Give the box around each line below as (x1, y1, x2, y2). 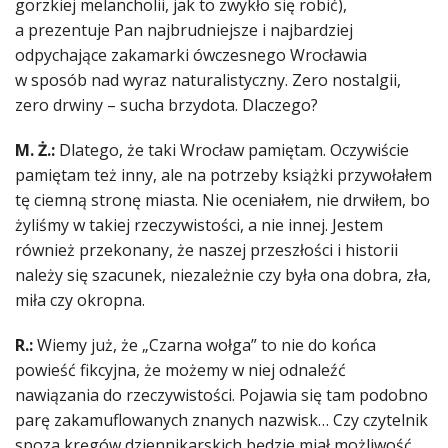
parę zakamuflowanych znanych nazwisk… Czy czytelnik (15, 409, 428, 432)
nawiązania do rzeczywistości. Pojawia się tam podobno (15, 384, 428, 407)
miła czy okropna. (15, 289, 145, 312)
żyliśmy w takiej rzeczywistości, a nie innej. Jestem (15, 214, 383, 237)
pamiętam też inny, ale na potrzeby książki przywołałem (15, 164, 432, 187)
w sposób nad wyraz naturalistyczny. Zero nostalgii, (15, 69, 401, 92)
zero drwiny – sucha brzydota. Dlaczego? (15, 94, 318, 117)
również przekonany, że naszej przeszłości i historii (15, 239, 398, 262)
